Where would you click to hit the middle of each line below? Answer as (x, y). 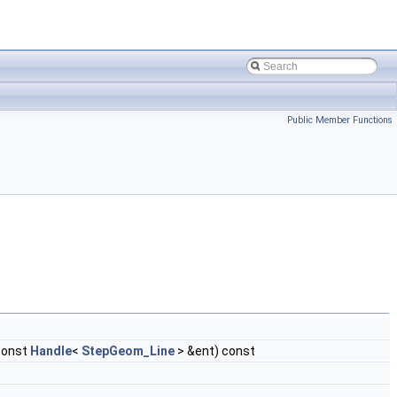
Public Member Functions (340, 120)
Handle (51, 351)
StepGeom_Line (128, 351)
